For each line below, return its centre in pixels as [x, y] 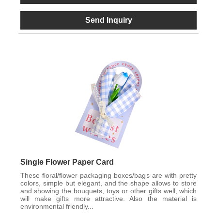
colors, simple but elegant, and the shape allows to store [108, 183]
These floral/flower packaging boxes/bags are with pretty [108, 175]
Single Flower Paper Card [67, 162]
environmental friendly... [57, 206]
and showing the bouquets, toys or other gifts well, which [108, 191]
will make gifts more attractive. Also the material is [108, 198]
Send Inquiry [108, 20]
